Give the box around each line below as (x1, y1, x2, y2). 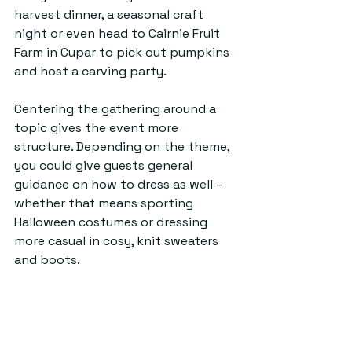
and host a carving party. (14, 63, 169, 79)
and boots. (14, 251, 80, 268)
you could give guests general (14, 157, 196, 174)
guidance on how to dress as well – (14, 176, 226, 192)
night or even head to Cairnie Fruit (14, 25, 223, 42)
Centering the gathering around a (14, 101, 219, 117)
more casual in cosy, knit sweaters (14, 233, 222, 249)
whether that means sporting (14, 195, 196, 211)
